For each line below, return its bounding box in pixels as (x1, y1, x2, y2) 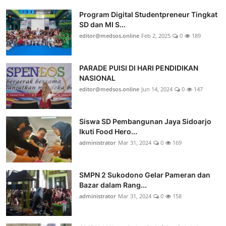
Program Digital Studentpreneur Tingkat (79, 10, 217, 19)
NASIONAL (79, 73, 116, 82)
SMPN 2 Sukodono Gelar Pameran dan (79, 170, 210, 179)
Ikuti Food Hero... (79, 127, 137, 136)
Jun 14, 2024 (141, 85, 173, 93)
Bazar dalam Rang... (79, 180, 147, 189)
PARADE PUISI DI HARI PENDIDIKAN (79, 63, 198, 72)
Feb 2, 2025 (141, 31, 171, 39)
